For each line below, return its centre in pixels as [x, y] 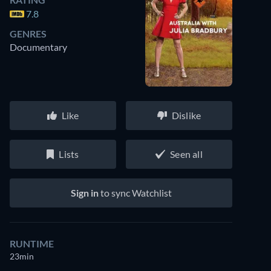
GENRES [28, 34]
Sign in [84, 193]
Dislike [186, 115]
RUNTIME [32, 243]
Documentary [38, 47]
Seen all [186, 154]
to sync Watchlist [135, 193]
